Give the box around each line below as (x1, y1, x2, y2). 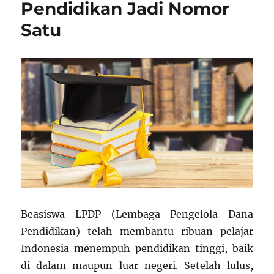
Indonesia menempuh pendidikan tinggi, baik (21, 242, 253, 254)
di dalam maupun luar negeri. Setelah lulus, (21, 259, 253, 272)
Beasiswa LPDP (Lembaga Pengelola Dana (21, 207, 253, 220)
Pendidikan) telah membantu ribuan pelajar (21, 224, 253, 237)
